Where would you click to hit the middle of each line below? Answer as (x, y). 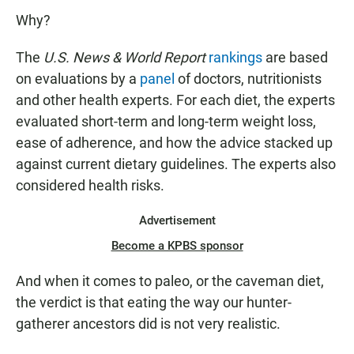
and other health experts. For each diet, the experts (175, 100)
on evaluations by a (78, 79)
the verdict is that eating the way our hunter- (154, 303)
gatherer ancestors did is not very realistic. (148, 324)
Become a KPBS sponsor (177, 246)
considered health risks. (90, 186)
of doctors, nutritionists (248, 79)
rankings (235, 58)
